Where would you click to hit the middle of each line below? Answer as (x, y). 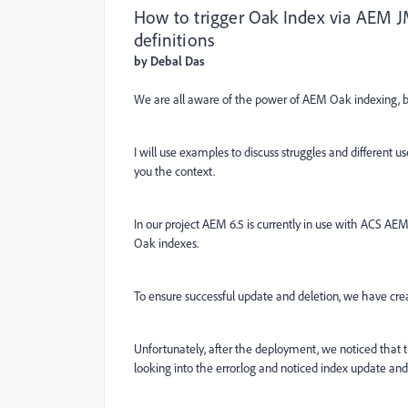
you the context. (174, 171)
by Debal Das (169, 61)
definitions (175, 40)
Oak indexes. (166, 243)
